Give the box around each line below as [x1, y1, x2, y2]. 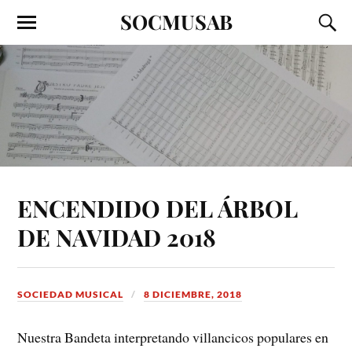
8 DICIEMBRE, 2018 [144, 288, 243, 300]
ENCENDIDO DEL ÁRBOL [17, 192, 299, 223]
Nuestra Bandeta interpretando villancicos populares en [17, 328, 329, 347]
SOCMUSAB [119, 8, 233, 35]
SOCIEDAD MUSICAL [17, 288, 124, 300]
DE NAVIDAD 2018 [17, 221, 217, 252]
